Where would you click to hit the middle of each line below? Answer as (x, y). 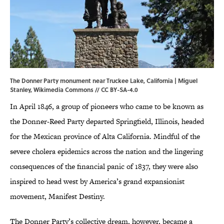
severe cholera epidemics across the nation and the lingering (106, 151)
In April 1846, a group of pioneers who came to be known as (107, 106)
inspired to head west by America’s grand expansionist (97, 181)
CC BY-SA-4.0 (119, 90)
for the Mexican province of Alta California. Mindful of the (105, 136)
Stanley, (22, 90)
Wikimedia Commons (63, 90)
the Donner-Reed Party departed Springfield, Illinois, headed (107, 121)
